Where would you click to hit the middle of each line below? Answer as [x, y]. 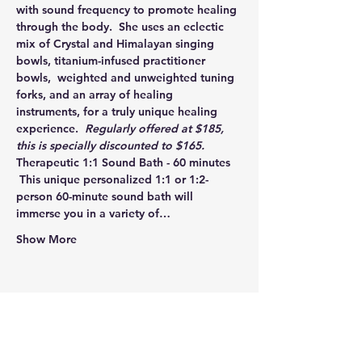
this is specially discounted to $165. [112, 145]
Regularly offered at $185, [156, 128]
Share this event [76, 329]
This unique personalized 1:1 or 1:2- [112, 179]
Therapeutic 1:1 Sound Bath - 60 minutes [125, 162]
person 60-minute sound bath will [106, 196]
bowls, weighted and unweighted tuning [127, 78]
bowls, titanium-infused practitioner [112, 61]
